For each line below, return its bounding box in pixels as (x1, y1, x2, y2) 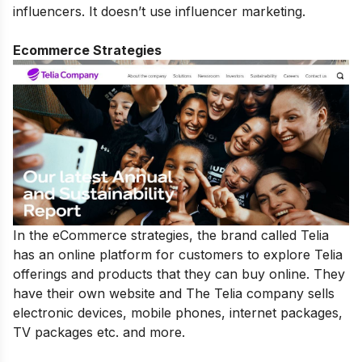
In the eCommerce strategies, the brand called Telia (13, 226, 329, 243)
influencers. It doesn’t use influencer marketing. (13, 3, 305, 20)
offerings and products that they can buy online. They (13, 265, 345, 282)
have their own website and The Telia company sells (13, 284, 335, 301)
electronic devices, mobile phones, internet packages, (13, 304, 343, 321)
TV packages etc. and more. (13, 323, 185, 340)
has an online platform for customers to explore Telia (13, 246, 343, 263)
